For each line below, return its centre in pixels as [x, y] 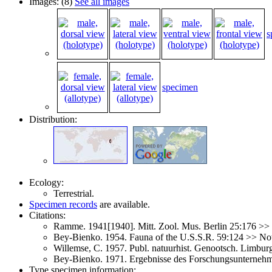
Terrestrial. [74, 193]
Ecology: [46, 182]
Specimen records [63, 204]
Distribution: [53, 119]
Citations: [47, 215]
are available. [124, 204]
